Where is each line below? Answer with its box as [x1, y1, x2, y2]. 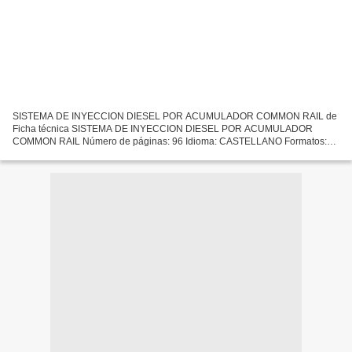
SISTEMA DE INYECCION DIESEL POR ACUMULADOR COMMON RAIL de [13, 111, 337, 123]
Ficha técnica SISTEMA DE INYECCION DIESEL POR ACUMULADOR [13, 123, 313, 135]
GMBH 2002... [13, 161, 72, 173]
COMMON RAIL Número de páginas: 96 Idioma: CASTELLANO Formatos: [13, 136, 327, 148]
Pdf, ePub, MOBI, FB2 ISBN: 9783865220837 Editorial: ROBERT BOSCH [13, 148, 323, 160]
